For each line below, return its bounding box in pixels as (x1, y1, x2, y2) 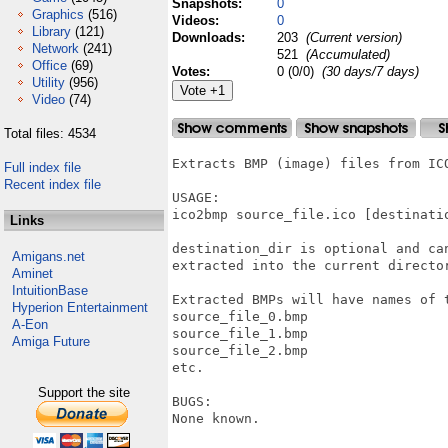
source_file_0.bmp (172, 309, 308, 324)
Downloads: (172, 30, 249, 45)
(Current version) (302, 30, 402, 45)
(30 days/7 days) (322, 64, 419, 79)
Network (32, 41, 79, 56)
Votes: (172, 64, 214, 79)
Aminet (12, 266, 53, 281)
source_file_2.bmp (172, 343, 308, 358)
